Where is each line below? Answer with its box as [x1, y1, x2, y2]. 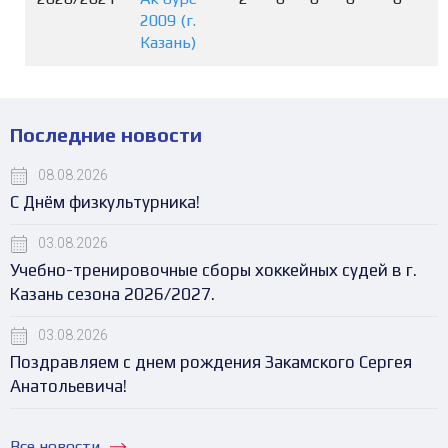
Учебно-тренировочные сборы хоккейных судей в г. [10, 259, 417, 280]
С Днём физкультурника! [10, 191, 200, 212]
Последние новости [10, 122, 202, 146]
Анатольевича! [10, 375, 127, 396]
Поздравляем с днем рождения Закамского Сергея [10, 351, 412, 372]
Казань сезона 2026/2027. [10, 283, 215, 304]
